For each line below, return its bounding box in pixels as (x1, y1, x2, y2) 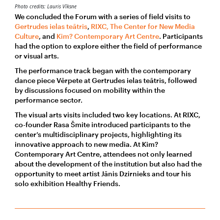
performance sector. (15, 95, 82, 104)
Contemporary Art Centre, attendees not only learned (15, 149, 192, 158)
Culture (15, 31, 39, 40)
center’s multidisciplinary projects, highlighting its (15, 130, 182, 138)
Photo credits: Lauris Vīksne (15, 2, 77, 10)
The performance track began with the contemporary (15, 66, 191, 75)
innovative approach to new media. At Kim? (15, 139, 158, 148)
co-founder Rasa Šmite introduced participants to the (15, 120, 191, 129)
